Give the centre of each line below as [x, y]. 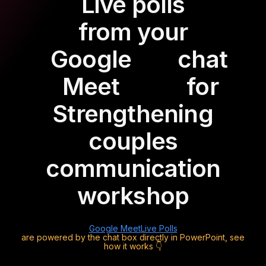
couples [133, 141]
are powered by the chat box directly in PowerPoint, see [133, 237]
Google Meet [115, 228]
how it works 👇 [133, 246]
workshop [133, 195]
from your [133, 31]
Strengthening [133, 113]
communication [133, 168]
